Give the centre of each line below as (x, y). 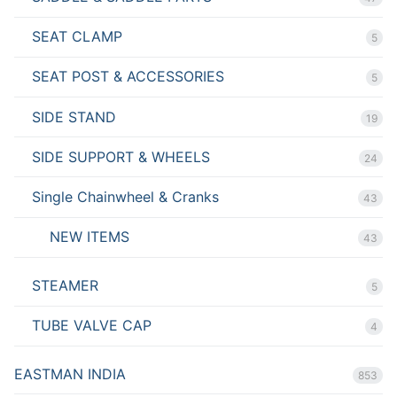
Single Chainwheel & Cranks (125, 196)
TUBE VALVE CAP (92, 326)
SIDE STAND (74, 117)
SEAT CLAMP (77, 37)
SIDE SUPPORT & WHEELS (121, 156)
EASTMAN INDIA (70, 374)
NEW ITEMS (90, 237)
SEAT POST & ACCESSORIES (128, 77)
